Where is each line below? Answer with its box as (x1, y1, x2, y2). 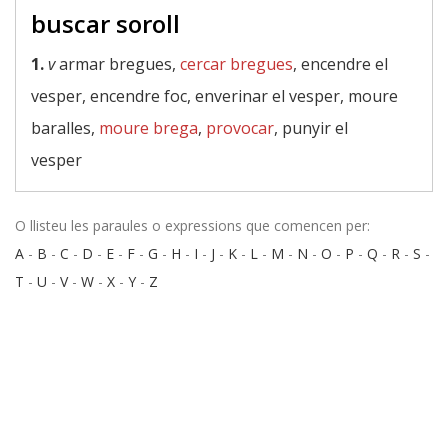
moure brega (99, 117, 198, 139)
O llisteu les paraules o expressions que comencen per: (15, 216, 370, 235)
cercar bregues (180, 53, 293, 75)
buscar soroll (31, 7, 180, 40)
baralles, (31, 117, 99, 139)
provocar (206, 117, 274, 139)
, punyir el (274, 117, 348, 139)
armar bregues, (55, 53, 180, 75)
